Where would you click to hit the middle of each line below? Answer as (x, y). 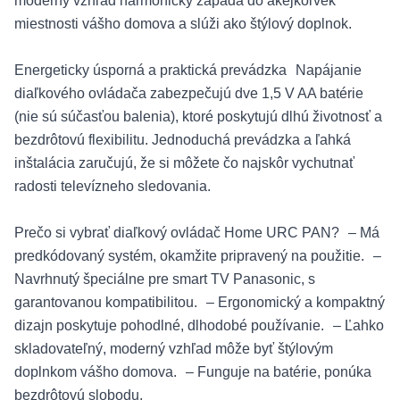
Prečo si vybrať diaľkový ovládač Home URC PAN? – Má (197, 233)
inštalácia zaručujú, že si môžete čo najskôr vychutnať (184, 163)
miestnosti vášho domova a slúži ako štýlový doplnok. (183, 24)
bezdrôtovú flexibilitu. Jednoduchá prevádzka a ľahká (183, 140)
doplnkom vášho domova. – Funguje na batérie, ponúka (193, 372)
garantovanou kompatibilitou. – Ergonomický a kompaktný (200, 302)
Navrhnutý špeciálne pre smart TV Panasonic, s (165, 279)
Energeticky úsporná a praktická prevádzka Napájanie (188, 70)
